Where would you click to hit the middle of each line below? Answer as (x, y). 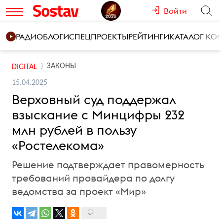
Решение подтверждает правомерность (108, 165)
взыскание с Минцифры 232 (98, 115)
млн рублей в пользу (74, 130)
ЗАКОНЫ (61, 66)
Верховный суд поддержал (94, 99)
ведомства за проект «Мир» (79, 191)
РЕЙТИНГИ (149, 37)
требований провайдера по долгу (93, 178)
